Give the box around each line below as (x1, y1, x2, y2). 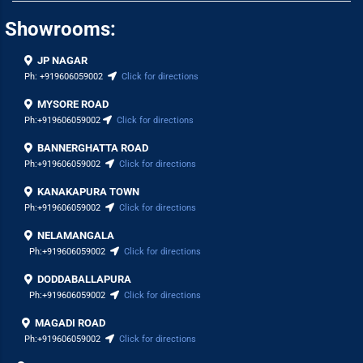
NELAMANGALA (37, 229, 114, 241)
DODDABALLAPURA (37, 273, 131, 285)
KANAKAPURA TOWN (37, 186, 139, 198)
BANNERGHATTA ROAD (37, 142, 148, 154)
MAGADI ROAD (35, 317, 105, 329)
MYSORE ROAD (37, 98, 109, 110)
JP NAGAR (37, 54, 88, 66)
